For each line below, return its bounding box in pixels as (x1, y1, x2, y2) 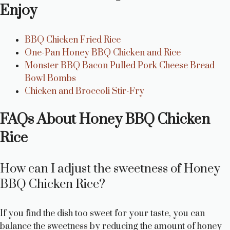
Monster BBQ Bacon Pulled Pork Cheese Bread (25, 60, 215, 71)
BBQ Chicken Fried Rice (25, 34, 121, 46)
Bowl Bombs (25, 72, 76, 84)
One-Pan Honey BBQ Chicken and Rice (25, 47, 181, 59)
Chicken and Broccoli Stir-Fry (25, 85, 144, 97)
